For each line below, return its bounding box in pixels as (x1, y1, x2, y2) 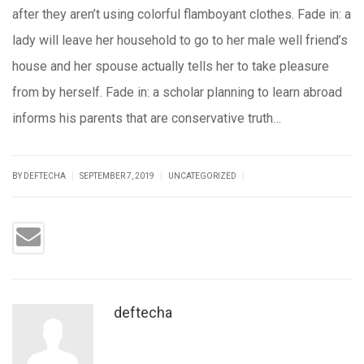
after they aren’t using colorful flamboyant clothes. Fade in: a (12, 6, 351, 22)
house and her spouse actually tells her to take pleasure (12, 58, 329, 74)
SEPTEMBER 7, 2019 (80, 171, 156, 180)
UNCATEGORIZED (168, 171, 236, 180)
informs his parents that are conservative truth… (12, 110, 281, 126)
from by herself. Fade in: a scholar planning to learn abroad (12, 84, 342, 100)
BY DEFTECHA (12, 171, 67, 180)
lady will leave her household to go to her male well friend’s (12, 32, 348, 48)
